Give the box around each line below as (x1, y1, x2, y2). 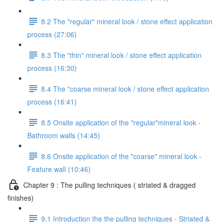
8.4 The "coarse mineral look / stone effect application (41, 83, 209, 94)
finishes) (7, 193, 34, 203)
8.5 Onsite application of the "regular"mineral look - (41, 117, 201, 127)
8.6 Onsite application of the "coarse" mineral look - (41, 151, 202, 161)
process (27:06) (27, 29, 77, 39)
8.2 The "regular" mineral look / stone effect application (41, 16, 213, 26)
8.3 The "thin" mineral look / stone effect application (41, 50, 202, 60)
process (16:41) (27, 97, 77, 107)
